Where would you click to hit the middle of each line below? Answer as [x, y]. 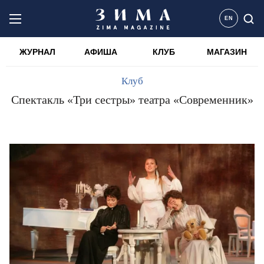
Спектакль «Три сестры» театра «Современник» [132, 100]
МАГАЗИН [227, 52]
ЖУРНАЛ [37, 52]
